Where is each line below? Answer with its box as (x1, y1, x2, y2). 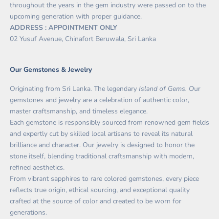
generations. (10, 208, 47, 218)
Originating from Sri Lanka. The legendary (10, 84, 139, 94)
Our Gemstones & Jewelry (10, 65, 92, 75)
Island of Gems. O (139, 84, 194, 94)
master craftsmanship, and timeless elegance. (10, 107, 148, 116)
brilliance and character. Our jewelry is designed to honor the (10, 140, 195, 150)
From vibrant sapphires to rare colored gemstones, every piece (10, 174, 199, 184)
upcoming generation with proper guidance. (10, 12, 142, 22)
